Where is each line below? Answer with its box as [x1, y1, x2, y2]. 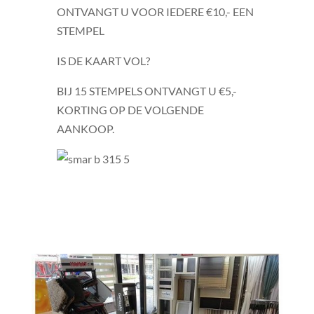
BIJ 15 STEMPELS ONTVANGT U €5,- [56, 84, 237, 97]
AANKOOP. [56, 122, 114, 135]
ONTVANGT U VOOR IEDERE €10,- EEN [56, 5, 254, 18]
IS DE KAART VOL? [56, 54, 150, 67]
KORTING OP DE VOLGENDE [56, 103, 204, 116]
